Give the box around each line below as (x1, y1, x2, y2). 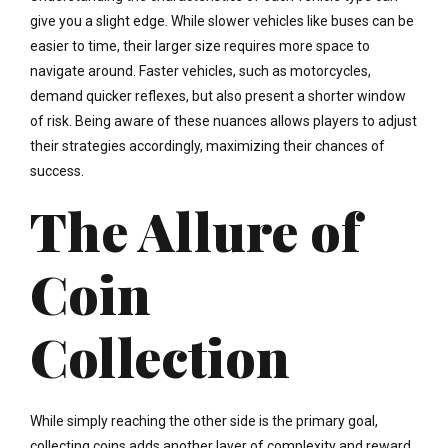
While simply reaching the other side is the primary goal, (30, 412, 378, 429)
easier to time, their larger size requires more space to (30, 38, 370, 55)
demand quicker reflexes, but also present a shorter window (30, 88, 406, 105)
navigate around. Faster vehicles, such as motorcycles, (30, 63, 371, 80)
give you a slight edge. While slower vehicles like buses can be (30, 13, 414, 30)
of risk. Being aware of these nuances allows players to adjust (30, 113, 417, 130)
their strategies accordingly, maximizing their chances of (30, 138, 385, 155)
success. (30, 163, 84, 180)
